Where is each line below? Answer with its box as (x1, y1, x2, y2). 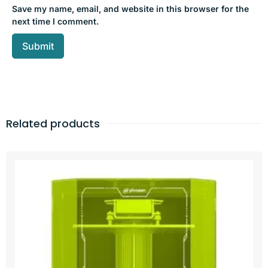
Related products (6, 115, 100, 131)
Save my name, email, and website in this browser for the (12, 3, 249, 14)
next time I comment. (12, 16, 99, 26)
